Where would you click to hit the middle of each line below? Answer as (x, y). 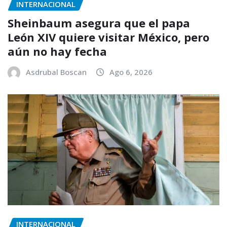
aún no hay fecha (57, 51)
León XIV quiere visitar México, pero (108, 37)
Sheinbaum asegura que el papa (99, 23)
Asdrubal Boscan (56, 72)
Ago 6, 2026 (131, 72)
